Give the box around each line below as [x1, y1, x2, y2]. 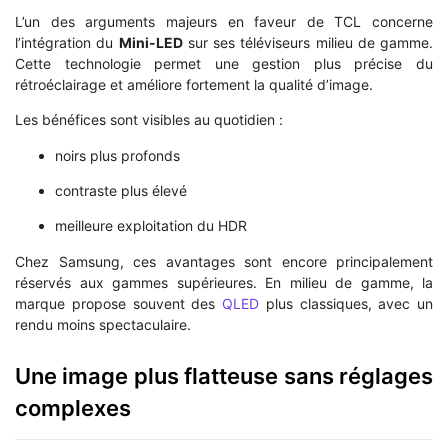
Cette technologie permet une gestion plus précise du [15, 54, 433, 72]
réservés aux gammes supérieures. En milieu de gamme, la [15, 273, 433, 291]
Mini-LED [118, 33, 183, 51]
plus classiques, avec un [259, 294, 433, 312]
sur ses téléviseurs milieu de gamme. [182, 33, 433, 51]
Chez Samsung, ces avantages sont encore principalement [15, 252, 433, 270]
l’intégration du [15, 33, 119, 51]
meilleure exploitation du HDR [55, 217, 247, 235]
